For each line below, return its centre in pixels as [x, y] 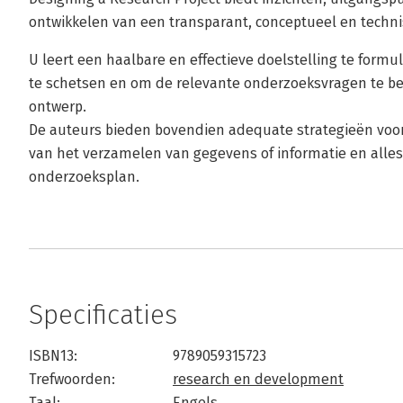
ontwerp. [58, 107]
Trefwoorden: [72, 379]
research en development [258, 379]
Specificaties [103, 315]
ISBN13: [53, 356]
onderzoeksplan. [84, 177]
